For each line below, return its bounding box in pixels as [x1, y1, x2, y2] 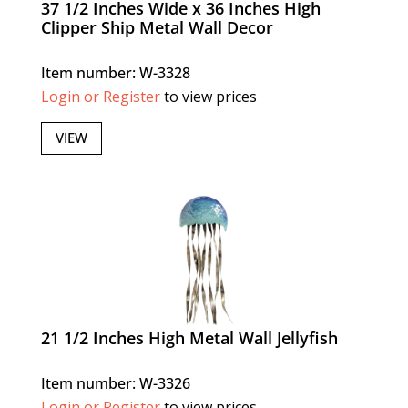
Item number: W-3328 [40, 62, 190, 83]
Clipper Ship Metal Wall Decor [40, 15, 273, 38]
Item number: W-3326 [40, 372, 190, 393]
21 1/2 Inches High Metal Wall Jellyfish [40, 326, 338, 349]
